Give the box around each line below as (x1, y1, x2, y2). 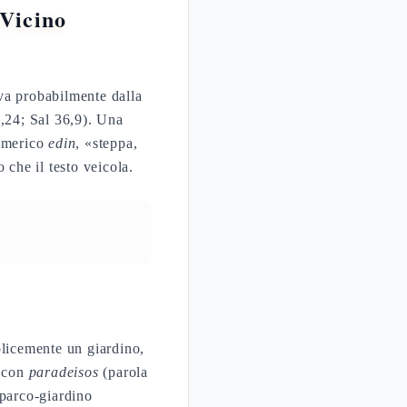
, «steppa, (75, 135, 138, 151)
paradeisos (28, 364, 99, 380)
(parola (98, 364, 149, 380)
